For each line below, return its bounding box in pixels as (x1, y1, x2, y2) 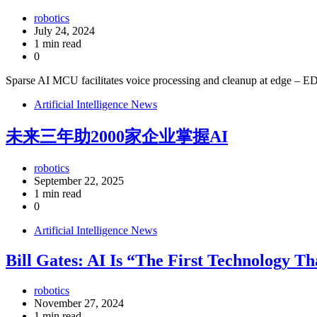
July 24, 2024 (34, 25, 95, 38)
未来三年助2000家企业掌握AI (6, 127, 228, 146)
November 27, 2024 (34, 296, 124, 309)
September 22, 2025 (34, 174, 124, 187)
